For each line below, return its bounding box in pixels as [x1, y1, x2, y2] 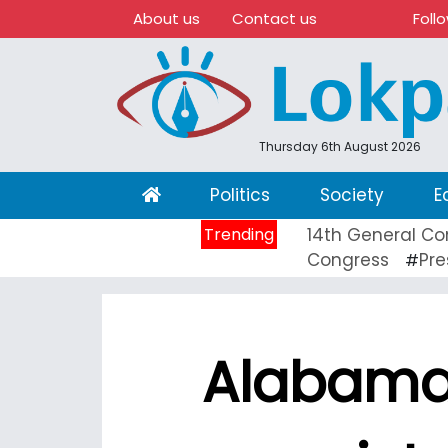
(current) [159, 181, 239, 206]
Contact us [232, 8, 317, 29]
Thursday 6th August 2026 [258, 137, 421, 155]
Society [319, 182, 384, 207]
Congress [307, 247, 389, 272]
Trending [204, 222, 274, 246]
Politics [210, 182, 271, 207]
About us [133, 8, 200, 29]
